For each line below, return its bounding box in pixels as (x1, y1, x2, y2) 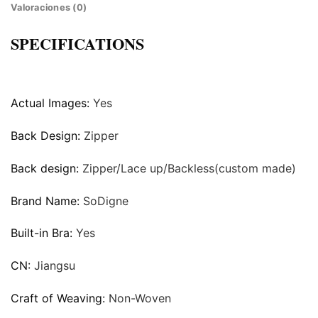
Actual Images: (11, 96, 93, 111)
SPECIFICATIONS (11, 32, 144, 56)
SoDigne (83, 193, 128, 208)
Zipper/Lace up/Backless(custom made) (82, 160, 296, 175)
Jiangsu (34, 258, 75, 273)
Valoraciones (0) (11, 2, 87, 13)
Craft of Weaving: (11, 291, 109, 305)
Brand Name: (11, 193, 83, 208)
